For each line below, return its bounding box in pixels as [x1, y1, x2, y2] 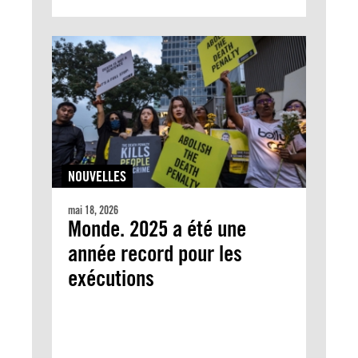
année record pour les [68, 240, 242, 268]
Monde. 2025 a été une [68, 215, 246, 243]
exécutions [68, 265, 154, 292]
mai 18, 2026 [68, 204, 118, 217]
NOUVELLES [68, 168, 126, 185]
